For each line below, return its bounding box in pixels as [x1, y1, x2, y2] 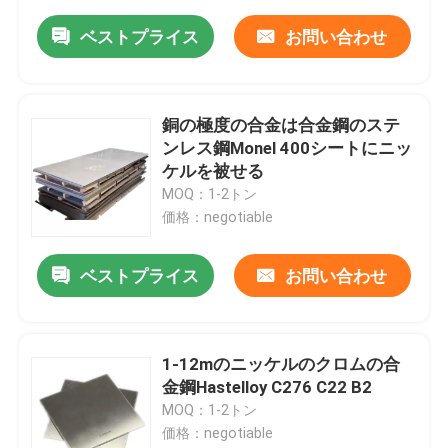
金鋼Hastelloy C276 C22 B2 [162, 377, 373, 398]
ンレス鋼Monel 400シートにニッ [162, 138, 413, 159]
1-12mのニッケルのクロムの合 [162, 354, 401, 375]
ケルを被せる [162, 161, 265, 182]
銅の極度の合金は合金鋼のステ [162, 115, 401, 136]
